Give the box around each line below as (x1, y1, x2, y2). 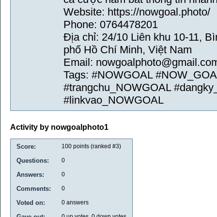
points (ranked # (72, 142, 116, 150)
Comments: (16, 185, 51, 192)
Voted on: (16, 199, 45, 206)
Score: (16, 142, 36, 150)
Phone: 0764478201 (63, 18, 158, 31)
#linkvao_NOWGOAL (63, 94, 164, 106)
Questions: (16, 156, 49, 164)
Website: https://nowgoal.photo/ (63, 6, 210, 18)
